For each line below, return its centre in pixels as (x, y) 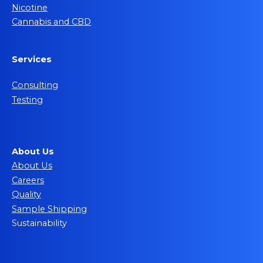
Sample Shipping (49, 209)
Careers (28, 180)
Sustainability (39, 223)
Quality (26, 195)
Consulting (35, 85)
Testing (27, 100)
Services (32, 59)
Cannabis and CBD (51, 22)
